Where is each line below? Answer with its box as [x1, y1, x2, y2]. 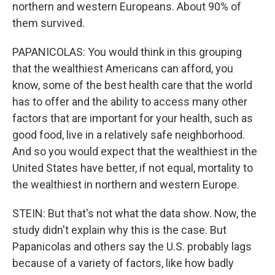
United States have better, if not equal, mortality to [12, 161, 253, 174]
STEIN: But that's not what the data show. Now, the [12, 207, 257, 220]
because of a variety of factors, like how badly [12, 257, 234, 269]
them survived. [12, 17, 85, 29]
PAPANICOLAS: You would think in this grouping [12, 45, 242, 58]
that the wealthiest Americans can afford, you [12, 62, 233, 75]
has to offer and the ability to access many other [12, 95, 247, 108]
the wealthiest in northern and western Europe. [12, 178, 239, 191]
